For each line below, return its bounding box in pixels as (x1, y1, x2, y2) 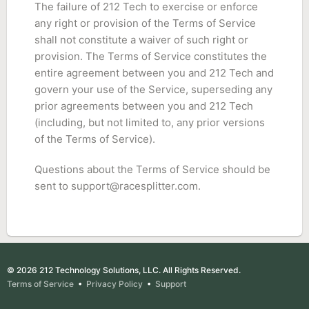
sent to (34, 179, 71, 192)
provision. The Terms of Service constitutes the (34, 50, 267, 63)
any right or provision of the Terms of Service (34, 17, 256, 30)
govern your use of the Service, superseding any (34, 83, 272, 96)
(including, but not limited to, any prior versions (34, 116, 265, 129)
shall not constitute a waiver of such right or (34, 33, 248, 46)
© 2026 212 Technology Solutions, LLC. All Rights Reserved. (7, 265, 241, 275)
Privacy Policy (86, 279, 143, 289)
